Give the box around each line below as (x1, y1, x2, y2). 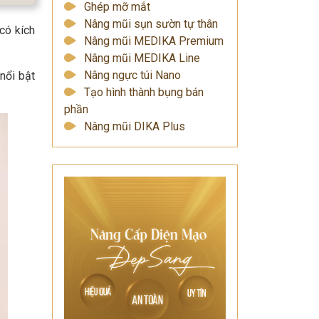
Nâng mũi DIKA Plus (84, 120, 185, 133)
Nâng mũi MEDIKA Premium (84, 34, 224, 48)
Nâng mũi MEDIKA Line (84, 51, 200, 65)
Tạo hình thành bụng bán (84, 85, 204, 99)
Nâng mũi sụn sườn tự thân (84, 17, 218, 31)
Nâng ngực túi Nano (84, 68, 181, 82)
